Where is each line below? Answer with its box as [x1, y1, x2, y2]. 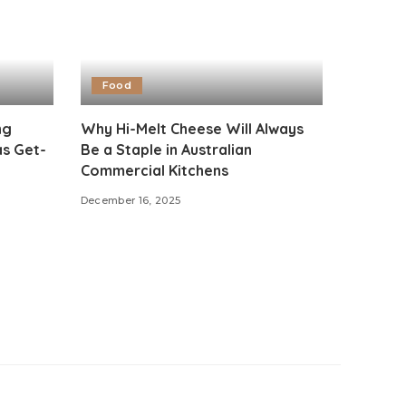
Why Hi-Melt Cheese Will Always [80, 119, 304, 138]
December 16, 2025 [80, 193, 181, 207]
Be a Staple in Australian [80, 140, 252, 159]
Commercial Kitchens [80, 160, 228, 179]
